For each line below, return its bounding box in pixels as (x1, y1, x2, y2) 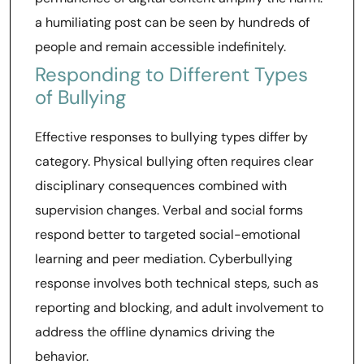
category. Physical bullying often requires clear (35, 153, 314, 170)
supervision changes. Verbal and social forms (35, 201, 303, 219)
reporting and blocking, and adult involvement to (35, 299, 323, 316)
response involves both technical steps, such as (35, 275, 318, 292)
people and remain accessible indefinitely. (35, 38, 286, 55)
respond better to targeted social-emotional (35, 226, 301, 243)
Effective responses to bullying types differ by (35, 128, 308, 145)
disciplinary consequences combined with (35, 177, 287, 194)
